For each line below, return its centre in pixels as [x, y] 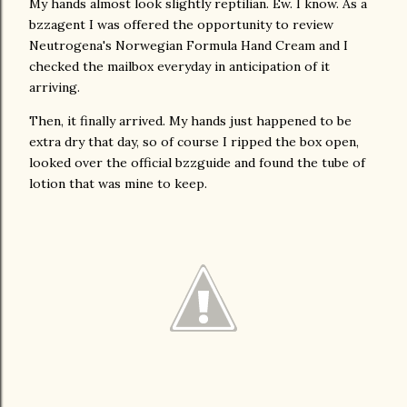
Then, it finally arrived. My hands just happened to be [190, 121]
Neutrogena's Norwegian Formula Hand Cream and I [189, 45]
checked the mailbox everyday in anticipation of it [179, 66]
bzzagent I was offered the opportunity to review [181, 25]
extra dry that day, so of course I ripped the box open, [194, 142]
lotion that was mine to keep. [118, 184]
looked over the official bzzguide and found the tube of [197, 163]
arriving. [55, 87]
